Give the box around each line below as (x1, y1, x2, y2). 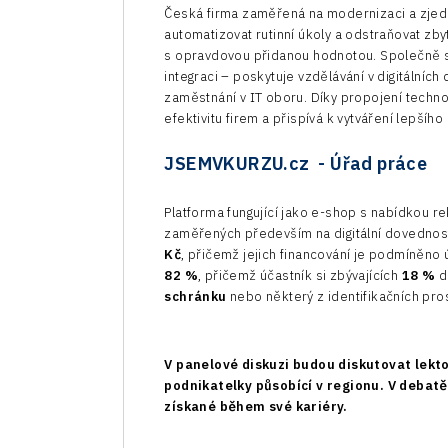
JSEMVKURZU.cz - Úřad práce (164, 152, 428, 176)
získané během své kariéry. (164, 398, 348, 416)
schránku (164, 288, 227, 306)
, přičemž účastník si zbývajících (198, 267, 402, 285)
